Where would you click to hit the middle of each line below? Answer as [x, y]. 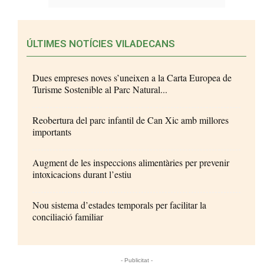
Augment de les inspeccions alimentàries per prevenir [131, 162]
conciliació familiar [68, 216]
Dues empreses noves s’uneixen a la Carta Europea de [132, 77]
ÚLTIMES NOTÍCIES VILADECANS [101, 43]
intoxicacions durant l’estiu [82, 174]
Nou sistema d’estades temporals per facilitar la [119, 204]
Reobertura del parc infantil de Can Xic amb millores [131, 120]
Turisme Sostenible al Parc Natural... [100, 89]
